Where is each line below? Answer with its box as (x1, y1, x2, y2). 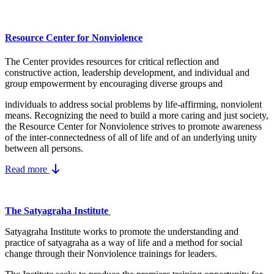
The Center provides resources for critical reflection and (5, 56, 221, 67)
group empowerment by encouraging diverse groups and (5, 78, 225, 89)
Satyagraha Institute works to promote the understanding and (5, 226, 239, 237)
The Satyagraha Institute (5, 206, 111, 217)
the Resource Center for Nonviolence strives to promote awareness (5, 121, 262, 132)
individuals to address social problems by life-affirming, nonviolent (5, 99, 262, 110)
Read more (5, 164, 47, 175)
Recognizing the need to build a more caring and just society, (34, 110, 268, 121)
